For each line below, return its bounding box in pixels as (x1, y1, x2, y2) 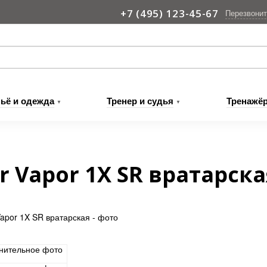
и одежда (10, 94, 54, 107)
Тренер (107, 94, 138, 107)
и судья (137, 94, 174, 107)
